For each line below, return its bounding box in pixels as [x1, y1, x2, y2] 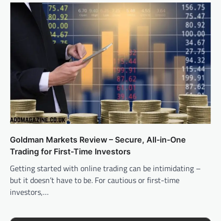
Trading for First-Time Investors [10, 146, 131, 156]
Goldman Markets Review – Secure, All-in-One [10, 134, 186, 145]
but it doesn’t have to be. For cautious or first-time [10, 174, 180, 186]
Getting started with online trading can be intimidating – [10, 162, 201, 174]
